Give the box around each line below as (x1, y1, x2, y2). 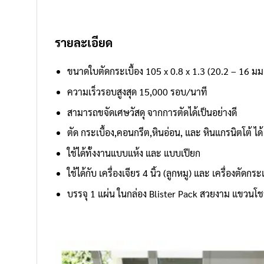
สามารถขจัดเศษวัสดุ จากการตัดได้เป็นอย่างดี (67, 105, 237, 118)
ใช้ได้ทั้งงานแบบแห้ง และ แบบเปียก (67, 146, 200, 159)
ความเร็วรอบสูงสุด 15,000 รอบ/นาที (67, 85, 207, 98)
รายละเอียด (55, 34, 113, 50)
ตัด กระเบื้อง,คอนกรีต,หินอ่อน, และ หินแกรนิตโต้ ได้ (67, 126, 263, 139)
